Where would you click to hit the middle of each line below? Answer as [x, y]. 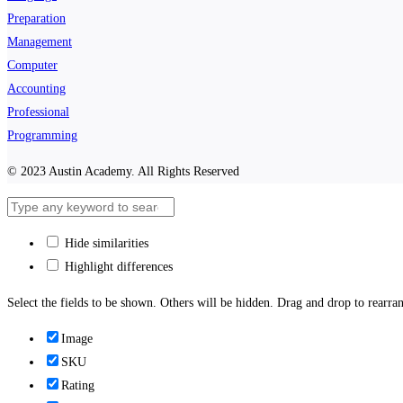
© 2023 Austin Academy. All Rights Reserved [123, 172]
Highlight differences [117, 267]
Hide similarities [105, 244]
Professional [38, 112]
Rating [78, 386]
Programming [42, 136]
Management [40, 42]
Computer [32, 66]
